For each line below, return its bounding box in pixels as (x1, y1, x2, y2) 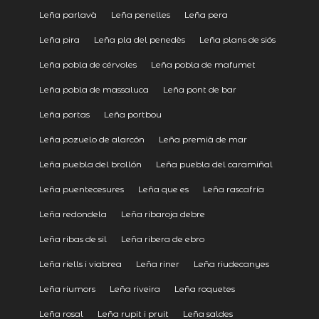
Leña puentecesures (38, 183, 124, 194)
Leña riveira (109, 283, 160, 294)
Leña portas (38, 108, 90, 120)
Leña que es (137, 183, 189, 194)
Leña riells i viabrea (38, 258, 122, 269)
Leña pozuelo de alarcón (38, 133, 145, 145)
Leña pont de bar (162, 83, 236, 95)
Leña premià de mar (158, 133, 247, 145)
